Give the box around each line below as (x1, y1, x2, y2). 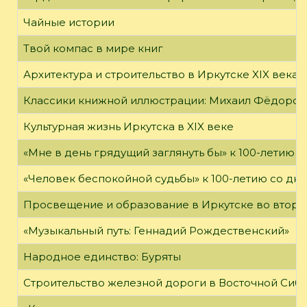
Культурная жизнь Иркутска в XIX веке (23, 119, 234, 133)
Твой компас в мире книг (23, 41, 163, 55)
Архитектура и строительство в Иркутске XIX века (23, 67, 298, 81)
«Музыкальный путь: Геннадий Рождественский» (23, 223, 289, 237)
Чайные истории (23, 15, 114, 29)
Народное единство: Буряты (23, 249, 181, 263)
